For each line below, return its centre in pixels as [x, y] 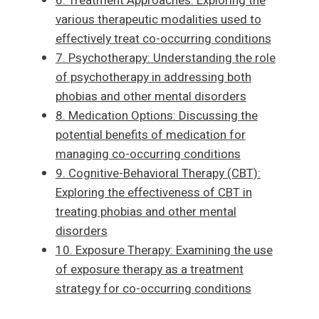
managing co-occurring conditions [148, 155]
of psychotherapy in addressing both [153, 78]
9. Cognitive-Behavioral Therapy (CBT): [158, 174]
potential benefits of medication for [150, 135]
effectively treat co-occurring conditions [163, 39]
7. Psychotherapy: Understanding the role [165, 58]
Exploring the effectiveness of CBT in [153, 193]
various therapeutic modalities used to [158, 20]
